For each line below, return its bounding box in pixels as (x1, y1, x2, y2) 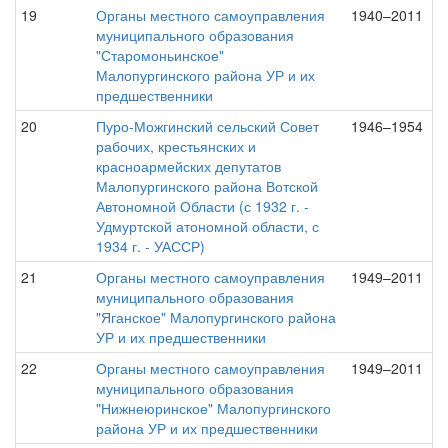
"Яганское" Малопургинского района (96, 307, 336, 327)
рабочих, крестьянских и (96, 136, 256, 156)
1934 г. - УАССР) (96, 236, 205, 256)
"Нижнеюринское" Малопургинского (96, 398, 331, 418)
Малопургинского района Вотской (96, 176, 318, 196)
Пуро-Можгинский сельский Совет (96, 116, 319, 136)
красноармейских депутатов (96, 156, 281, 176)
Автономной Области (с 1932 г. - (96, 196, 309, 216)
